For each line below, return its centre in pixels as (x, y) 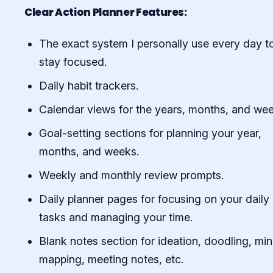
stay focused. (73, 62)
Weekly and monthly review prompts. (131, 175)
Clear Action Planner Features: (106, 12)
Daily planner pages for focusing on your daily (154, 199)
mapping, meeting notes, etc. (111, 259)
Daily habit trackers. (89, 85)
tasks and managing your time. (116, 217)
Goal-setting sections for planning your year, (150, 133)
